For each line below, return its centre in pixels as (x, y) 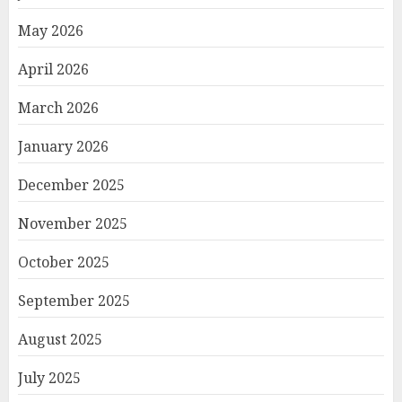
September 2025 (74, 301)
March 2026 (58, 108)
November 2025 (73, 224)
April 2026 (53, 70)
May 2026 (51, 31)
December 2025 (71, 185)
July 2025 (49, 378)
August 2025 (60, 340)
